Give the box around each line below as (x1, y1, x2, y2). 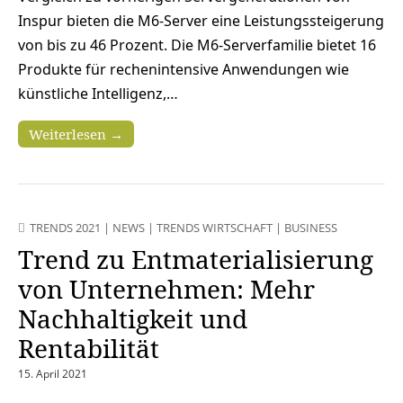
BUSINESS (284, 219, 337, 237)
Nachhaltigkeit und (18, 301, 247, 336)
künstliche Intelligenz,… (18, 84, 178, 104)
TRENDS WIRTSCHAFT (157, 219, 273, 237)
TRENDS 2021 (30, 219, 101, 237)
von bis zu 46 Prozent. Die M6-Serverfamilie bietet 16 (18, 35, 376, 56)
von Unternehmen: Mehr (18, 272, 315, 307)
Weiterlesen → (29, 125, 123, 144)
